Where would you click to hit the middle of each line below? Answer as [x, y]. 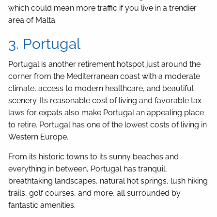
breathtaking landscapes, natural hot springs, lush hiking [108, 181]
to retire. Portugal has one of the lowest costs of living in [108, 125]
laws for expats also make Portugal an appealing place [106, 113]
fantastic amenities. [42, 205]
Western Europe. [39, 137]
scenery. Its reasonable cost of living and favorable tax [105, 101]
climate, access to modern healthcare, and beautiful [101, 89]
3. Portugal [45, 44]
